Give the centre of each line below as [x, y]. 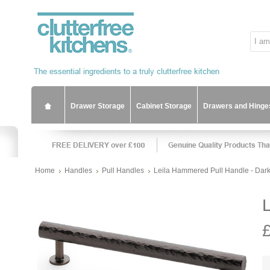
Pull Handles [123, 171]
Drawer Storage [98, 106]
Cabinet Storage [164, 106]
